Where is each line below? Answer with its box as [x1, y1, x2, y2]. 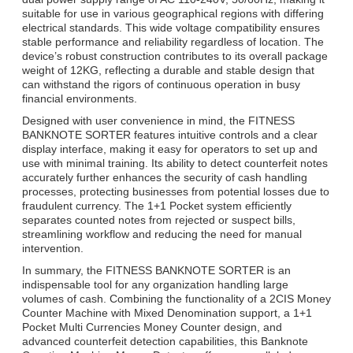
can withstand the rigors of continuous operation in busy [22, 77, 300, 91]
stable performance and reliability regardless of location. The [22, 35, 324, 48]
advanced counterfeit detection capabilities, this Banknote [22, 334, 308, 347]
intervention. [22, 241, 84, 255]
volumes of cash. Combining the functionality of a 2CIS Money [22, 292, 331, 305]
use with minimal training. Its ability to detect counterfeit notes [22, 156, 328, 169]
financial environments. [22, 91, 137, 105]
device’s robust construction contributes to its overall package [22, 49, 328, 62]
